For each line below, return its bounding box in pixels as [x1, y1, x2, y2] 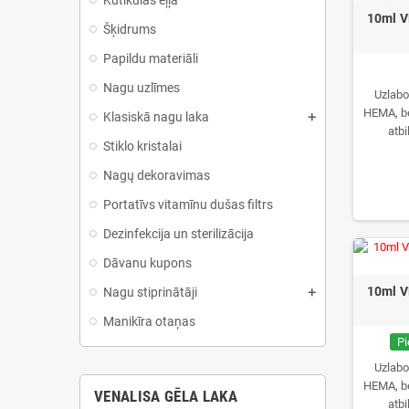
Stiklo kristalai [103, 139, 182, 153]
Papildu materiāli [103, 51, 198, 66]
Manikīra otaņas [103, 314, 195, 329]
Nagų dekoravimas [103, 168, 210, 183]
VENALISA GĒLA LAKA [94, 387, 238, 405]
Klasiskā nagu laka [103, 110, 209, 124]
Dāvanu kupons [103, 256, 192, 270]
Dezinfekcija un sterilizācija [103, 226, 254, 241]
